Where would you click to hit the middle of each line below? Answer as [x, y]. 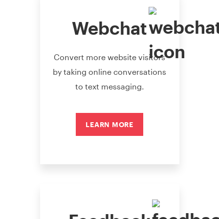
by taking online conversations [109, 71]
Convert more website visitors [109, 57]
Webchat [109, 28]
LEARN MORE [109, 124]
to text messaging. [109, 86]
